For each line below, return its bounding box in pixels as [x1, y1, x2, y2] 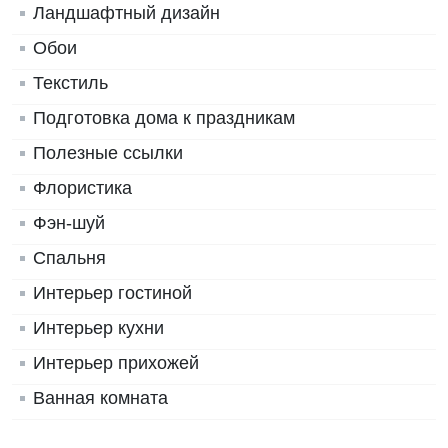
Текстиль [33, 73, 108, 94]
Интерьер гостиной [33, 283, 192, 304]
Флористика [33, 178, 132, 199]
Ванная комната [33, 388, 168, 409]
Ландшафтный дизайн [33, 3, 220, 24]
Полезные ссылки [33, 143, 183, 164]
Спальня [33, 248, 106, 269]
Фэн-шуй [33, 213, 105, 234]
